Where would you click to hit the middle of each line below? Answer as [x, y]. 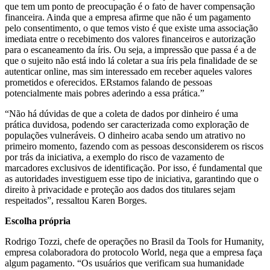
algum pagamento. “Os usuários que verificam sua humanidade [124, 263]
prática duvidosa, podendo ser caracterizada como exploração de [127, 124]
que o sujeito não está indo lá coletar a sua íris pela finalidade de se [131, 60]
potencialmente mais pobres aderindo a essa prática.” [105, 93]
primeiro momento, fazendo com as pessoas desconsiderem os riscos [134, 146]
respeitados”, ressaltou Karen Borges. [76, 200]
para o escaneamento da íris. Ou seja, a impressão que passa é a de [130, 49]
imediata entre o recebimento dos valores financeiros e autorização [130, 39]
